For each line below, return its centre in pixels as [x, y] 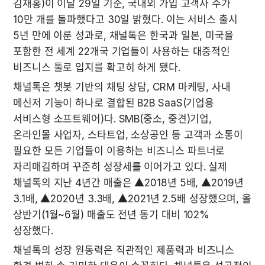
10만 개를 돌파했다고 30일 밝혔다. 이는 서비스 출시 [125, 19]
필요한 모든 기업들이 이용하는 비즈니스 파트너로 [119, 151]
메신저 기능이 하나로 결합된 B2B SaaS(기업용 [114, 103]
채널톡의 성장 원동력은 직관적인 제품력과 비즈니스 [124, 250]
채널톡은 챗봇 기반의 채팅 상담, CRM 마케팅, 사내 [122, 87]
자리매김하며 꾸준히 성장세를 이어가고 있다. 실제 [120, 167]
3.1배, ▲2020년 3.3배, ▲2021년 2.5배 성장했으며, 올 [132, 198]
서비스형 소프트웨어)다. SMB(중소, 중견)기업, [113, 119]
